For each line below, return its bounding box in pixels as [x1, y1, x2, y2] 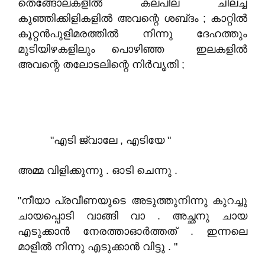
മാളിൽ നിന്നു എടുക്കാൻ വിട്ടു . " [18, 241, 177, 253]
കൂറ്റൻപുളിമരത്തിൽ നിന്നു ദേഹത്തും [18, 28, 247, 40]
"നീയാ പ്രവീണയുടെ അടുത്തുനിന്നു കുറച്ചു [18, 195, 247, 206]
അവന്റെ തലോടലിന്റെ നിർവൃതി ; [18, 59, 185, 70]
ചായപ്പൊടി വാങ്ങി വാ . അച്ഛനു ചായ [18, 210, 247, 222]
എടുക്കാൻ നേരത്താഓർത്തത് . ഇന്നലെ [18, 225, 247, 237]
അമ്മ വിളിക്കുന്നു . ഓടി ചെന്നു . [18, 164, 177, 176]
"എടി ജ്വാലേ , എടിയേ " [18, 134, 171, 146]
